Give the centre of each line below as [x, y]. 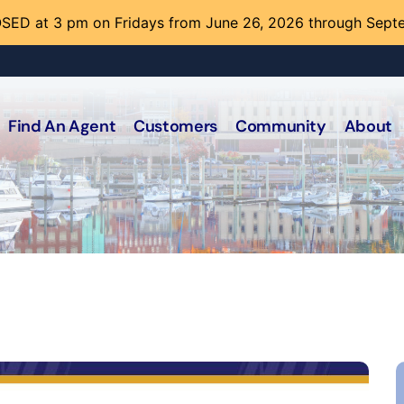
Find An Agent [62, 127]
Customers [175, 127]
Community [280, 127]
